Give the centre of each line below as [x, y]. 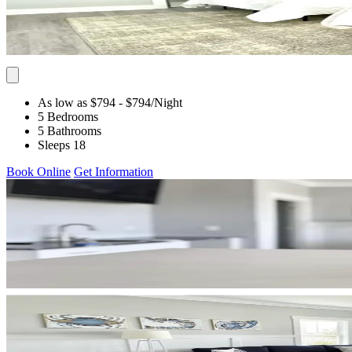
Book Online [38, 171]
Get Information [114, 171]
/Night [167, 102]
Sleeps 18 [62, 145]
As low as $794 [77, 102]
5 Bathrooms [70, 130]
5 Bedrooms [68, 116]
